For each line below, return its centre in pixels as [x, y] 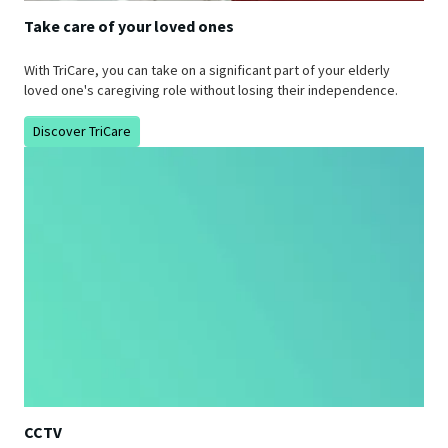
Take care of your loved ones [129, 25]
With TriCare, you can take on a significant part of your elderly [207, 70]
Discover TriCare [82, 131]
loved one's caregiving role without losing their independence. [211, 90]
